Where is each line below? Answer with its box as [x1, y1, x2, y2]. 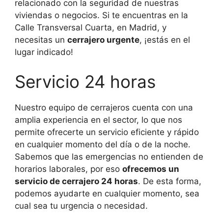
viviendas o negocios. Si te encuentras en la [15, 10, 188, 21]
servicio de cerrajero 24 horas [15, 176, 138, 186]
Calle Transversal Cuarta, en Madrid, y [15, 23, 166, 33]
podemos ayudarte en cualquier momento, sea [15, 188, 199, 198]
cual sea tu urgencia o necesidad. [15, 200, 148, 211]
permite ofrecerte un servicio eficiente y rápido [15, 127, 199, 137]
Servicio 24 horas [15, 71, 156, 92]
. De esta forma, [138, 176, 201, 186]
